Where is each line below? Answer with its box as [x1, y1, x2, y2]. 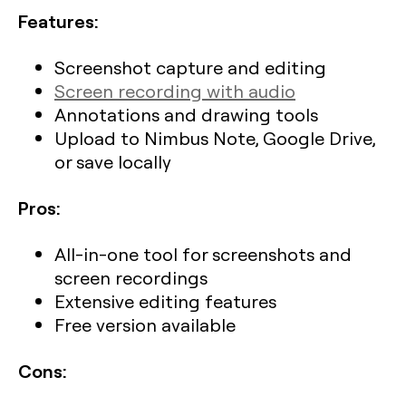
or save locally [54, 150, 171, 174]
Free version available [54, 313, 236, 337]
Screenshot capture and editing [54, 55, 326, 80]
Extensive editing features [54, 289, 276, 314]
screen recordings [54, 266, 208, 290]
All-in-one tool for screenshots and [54, 242, 352, 266]
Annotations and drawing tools [54, 102, 318, 127]
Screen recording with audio [54, 79, 295, 103]
